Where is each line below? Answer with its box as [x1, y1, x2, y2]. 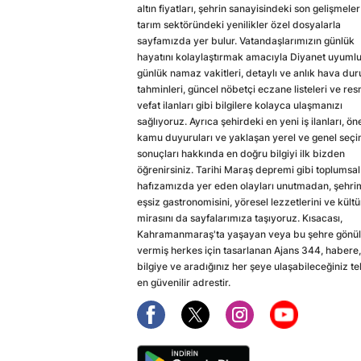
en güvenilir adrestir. [137, 276, 230, 289]
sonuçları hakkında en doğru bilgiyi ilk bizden [137, 147, 345, 160]
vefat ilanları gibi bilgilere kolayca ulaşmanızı [137, 99, 342, 112]
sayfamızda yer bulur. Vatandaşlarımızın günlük [137, 35, 355, 48]
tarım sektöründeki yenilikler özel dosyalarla [137, 19, 341, 31]
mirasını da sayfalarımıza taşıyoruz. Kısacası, [137, 212, 342, 225]
